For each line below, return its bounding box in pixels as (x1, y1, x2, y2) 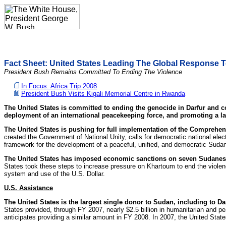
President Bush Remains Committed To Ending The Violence (4, 68, 182, 76)
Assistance (17, 184, 53, 192)
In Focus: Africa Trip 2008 (21, 82, 97, 90)
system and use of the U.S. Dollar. (4, 170, 105, 178)
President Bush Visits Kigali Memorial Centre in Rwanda (21, 90, 185, 97)
